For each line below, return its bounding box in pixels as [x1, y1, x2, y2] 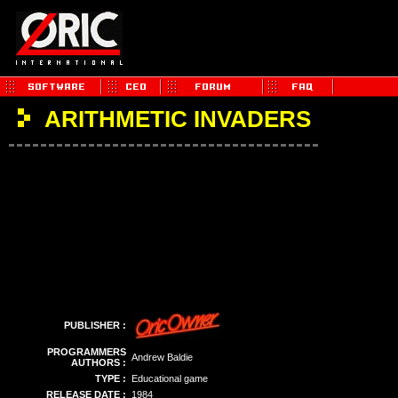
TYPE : [95, 373, 126, 384]
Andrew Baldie [131, 352, 193, 362]
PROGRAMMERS [47, 346, 126, 357]
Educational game [131, 373, 208, 384]
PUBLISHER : [64, 320, 126, 330]
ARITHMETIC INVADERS [39, 106, 317, 132]
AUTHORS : [71, 357, 126, 368]
